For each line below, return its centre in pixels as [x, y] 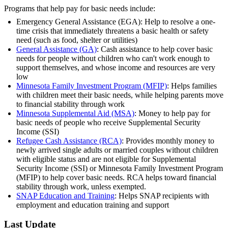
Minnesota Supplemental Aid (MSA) [75, 113]
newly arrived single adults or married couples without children [117, 150]
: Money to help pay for [172, 113]
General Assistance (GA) [56, 49]
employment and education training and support [93, 205]
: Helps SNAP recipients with [162, 195]
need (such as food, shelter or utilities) [77, 40]
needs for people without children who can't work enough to [113, 58]
